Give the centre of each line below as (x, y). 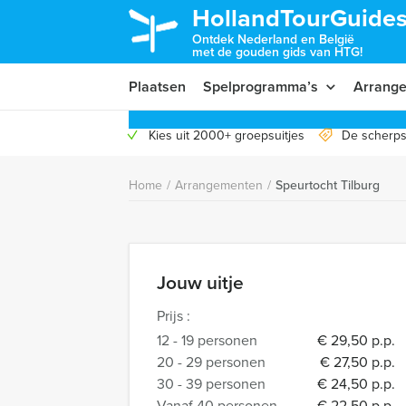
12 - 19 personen (207, 340)
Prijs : (174, 315)
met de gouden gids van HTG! (277, 52)
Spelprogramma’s (261, 87)
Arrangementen (219, 185)
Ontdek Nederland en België (273, 39)
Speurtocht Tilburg (328, 185)
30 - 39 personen (211, 383)
